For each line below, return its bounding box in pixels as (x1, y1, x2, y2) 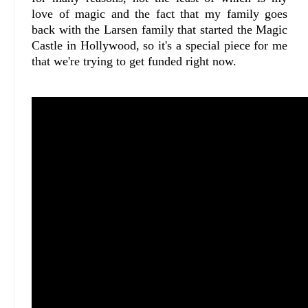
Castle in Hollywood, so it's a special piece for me (32, 38, 288, 53)
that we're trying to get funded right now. (32, 54, 236, 69)
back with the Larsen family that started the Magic (32, 23, 288, 37)
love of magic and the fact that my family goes (32, 7, 288, 21)
